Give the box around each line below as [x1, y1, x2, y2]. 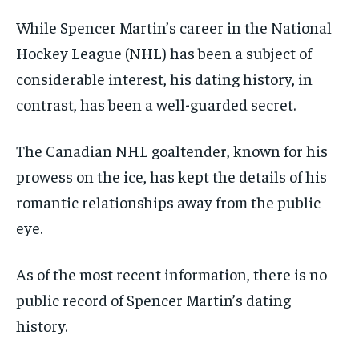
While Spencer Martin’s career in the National [16, 16, 332, 37]
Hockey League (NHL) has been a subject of [16, 42, 312, 63]
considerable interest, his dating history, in [16, 67, 313, 88]
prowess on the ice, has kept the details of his [16, 165, 327, 186]
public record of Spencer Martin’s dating [16, 288, 291, 309]
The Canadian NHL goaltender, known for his [16, 139, 328, 160]
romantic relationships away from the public [16, 191, 321, 212]
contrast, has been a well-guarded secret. [16, 93, 296, 114]
